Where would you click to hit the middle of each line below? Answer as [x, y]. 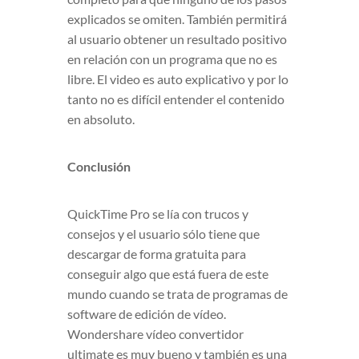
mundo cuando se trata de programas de [177, 293]
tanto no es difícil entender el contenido [176, 99]
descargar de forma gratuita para [157, 253]
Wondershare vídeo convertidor [155, 333]
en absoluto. [101, 119]
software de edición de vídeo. [147, 313]
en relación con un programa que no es [172, 58]
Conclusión [99, 166]
